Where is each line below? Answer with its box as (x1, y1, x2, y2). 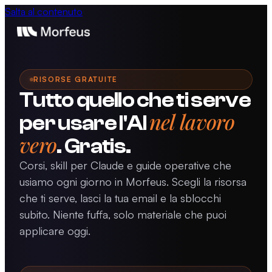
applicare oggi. (19, 224, 90, 237)
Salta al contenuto (5, 5, 83, 18)
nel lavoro (149, 107, 235, 135)
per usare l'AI (19, 112, 149, 135)
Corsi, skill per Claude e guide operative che (19, 158, 231, 172)
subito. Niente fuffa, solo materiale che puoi (19, 208, 226, 221)
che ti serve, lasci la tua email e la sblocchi (19, 191, 221, 205)
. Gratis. (56, 135, 131, 158)
